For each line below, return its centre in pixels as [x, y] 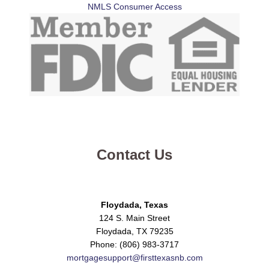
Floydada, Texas [134, 205]
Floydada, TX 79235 [134, 231]
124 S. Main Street [134, 218]
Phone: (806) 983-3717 [134, 245]
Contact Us [134, 154]
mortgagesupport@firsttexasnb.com [134, 258]
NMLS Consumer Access [134, 6]
